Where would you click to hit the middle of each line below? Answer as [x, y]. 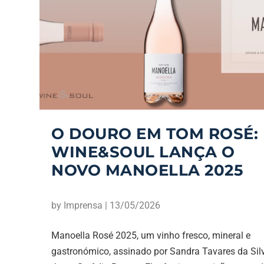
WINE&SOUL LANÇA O [143, 152]
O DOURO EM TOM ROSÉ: [155, 134]
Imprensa [83, 206]
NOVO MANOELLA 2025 [147, 171]
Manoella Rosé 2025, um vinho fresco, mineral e [151, 236]
